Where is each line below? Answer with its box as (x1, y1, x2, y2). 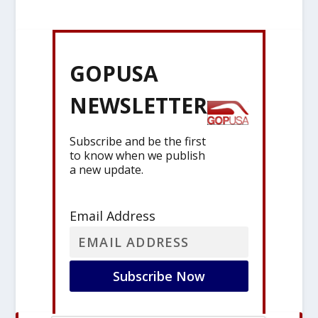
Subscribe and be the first (70, 133, 206, 149)
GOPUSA (70, 58, 158, 88)
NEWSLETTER (70, 90, 207, 120)
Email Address (70, 207, 155, 224)
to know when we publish (70, 147, 205, 163)
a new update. (70, 161, 143, 177)
